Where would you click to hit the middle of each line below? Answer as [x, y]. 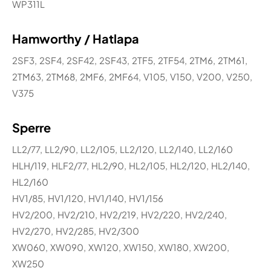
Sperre [31, 127]
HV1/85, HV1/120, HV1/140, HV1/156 [88, 198]
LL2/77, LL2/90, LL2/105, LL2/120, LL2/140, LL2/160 [122, 149]
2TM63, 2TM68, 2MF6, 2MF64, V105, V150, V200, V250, [132, 76]
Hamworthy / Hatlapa [76, 38]
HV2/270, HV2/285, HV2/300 [76, 230]
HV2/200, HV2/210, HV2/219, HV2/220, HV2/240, [119, 214]
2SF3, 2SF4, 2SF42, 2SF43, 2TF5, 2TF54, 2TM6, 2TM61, [130, 60]
